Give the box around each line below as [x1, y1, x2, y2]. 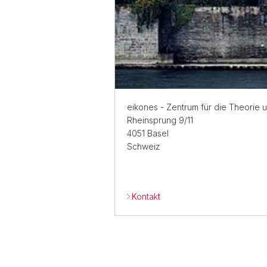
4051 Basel [127, 128, 169, 139]
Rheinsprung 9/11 [127, 115, 193, 126]
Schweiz [127, 141, 160, 152]
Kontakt [132, 191, 160, 202]
